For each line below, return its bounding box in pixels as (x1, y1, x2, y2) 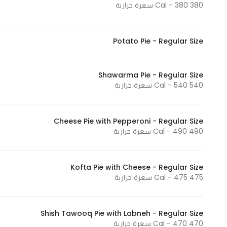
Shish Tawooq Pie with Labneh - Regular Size (41, 208, 203, 218)
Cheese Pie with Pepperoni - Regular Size (54, 116, 203, 126)
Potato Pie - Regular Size (113, 36, 203, 46)
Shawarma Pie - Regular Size (98, 70, 203, 80)
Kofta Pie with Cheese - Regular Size (70, 162, 203, 172)
